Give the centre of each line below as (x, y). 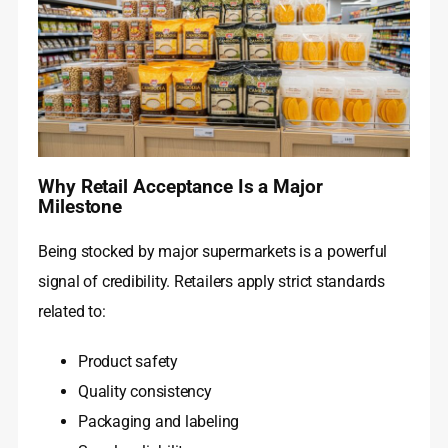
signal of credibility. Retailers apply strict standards (211, 282)
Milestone (80, 207)
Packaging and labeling (159, 422)
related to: (72, 312)
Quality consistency (145, 392)
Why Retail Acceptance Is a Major (180, 187)
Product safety (128, 362)
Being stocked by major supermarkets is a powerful (213, 252)
